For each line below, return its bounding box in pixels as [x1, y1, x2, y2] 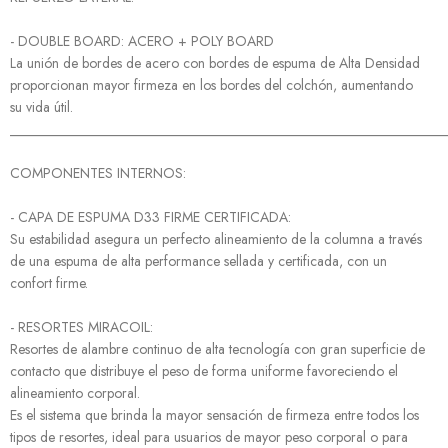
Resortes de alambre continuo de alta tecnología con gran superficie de [10, 339, 425, 359]
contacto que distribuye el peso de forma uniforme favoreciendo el [10, 361, 398, 381]
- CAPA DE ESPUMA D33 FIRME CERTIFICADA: [10, 207, 291, 227]
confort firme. [10, 273, 88, 293]
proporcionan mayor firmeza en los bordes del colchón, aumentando [10, 75, 413, 95]
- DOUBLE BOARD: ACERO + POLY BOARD [10, 31, 274, 51]
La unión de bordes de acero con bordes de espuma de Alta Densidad [10, 53, 420, 73]
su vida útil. [10, 97, 73, 117]
